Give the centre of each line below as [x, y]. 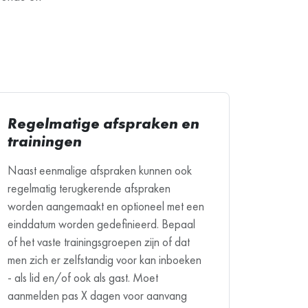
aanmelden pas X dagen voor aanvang [97, 295]
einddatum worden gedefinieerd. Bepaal [101, 224]
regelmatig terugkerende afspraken [89, 188]
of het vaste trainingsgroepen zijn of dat [99, 242]
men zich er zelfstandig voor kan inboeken [104, 260]
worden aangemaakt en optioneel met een [106, 206]
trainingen [45, 141]
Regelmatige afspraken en [103, 123]
